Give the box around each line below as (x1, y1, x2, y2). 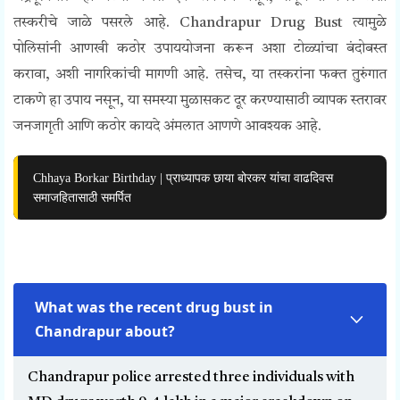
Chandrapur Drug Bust (179, 16, 354, 31)
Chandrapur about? (35, 321, 175, 342)
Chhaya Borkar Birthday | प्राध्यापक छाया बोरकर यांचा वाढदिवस (33, 171, 333, 186)
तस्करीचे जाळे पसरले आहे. (13, 16, 180, 31)
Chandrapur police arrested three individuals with (28, 371, 354, 386)
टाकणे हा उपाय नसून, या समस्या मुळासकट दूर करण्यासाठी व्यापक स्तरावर (13, 94, 387, 109)
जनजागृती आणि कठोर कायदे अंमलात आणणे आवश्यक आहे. (13, 120, 321, 135)
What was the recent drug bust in (35, 297, 273, 318)
